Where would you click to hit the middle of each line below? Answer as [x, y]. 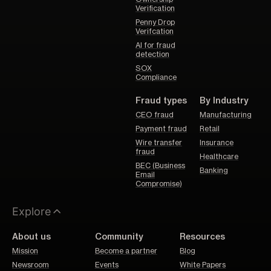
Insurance [217, 142]
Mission [25, 251]
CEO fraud [155, 115]
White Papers [203, 265]
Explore [31, 211]
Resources [203, 237]
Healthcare [219, 156]
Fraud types [161, 101]
